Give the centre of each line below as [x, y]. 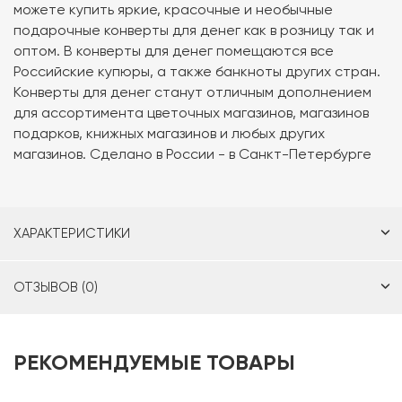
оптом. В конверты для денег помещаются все [174, 51]
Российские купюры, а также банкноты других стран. [197, 72]
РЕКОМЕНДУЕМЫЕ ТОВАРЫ [154, 363]
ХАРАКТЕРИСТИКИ [72, 234]
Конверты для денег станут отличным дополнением [192, 92]
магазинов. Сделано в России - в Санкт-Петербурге [192, 154]
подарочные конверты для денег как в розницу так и [194, 31]
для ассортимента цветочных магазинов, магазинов [191, 113]
